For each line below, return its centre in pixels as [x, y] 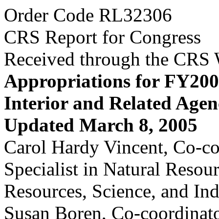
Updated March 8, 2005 [101, 125]
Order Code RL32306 [88, 15]
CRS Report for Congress [102, 37]
